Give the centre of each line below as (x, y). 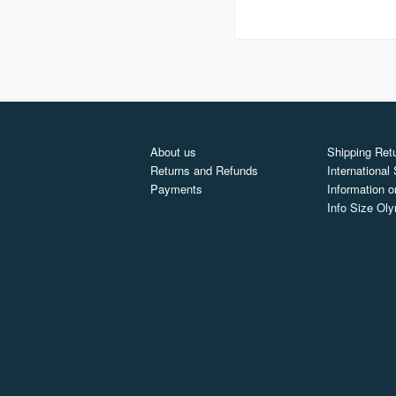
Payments (176, 189)
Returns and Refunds (204, 171)
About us (173, 152)
